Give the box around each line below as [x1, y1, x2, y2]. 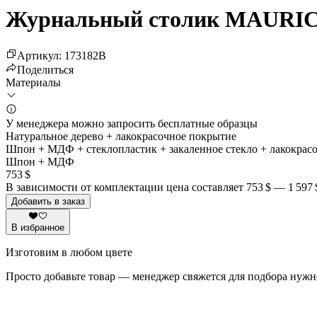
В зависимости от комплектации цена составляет [6, 180, 246, 193]
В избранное [11, 221, 64, 233]
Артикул [17, 49, 59, 62]
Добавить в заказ [11, 195, 85, 207]
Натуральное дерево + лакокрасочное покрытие [6, 129, 236, 142]
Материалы [6, 76, 61, 88]
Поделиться [17, 63, 74, 76]
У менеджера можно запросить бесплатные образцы [6, 117, 258, 129]
